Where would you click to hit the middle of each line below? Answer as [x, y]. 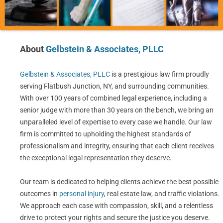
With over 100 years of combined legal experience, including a [113, 98]
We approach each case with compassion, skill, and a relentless [116, 206]
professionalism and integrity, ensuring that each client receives [117, 146]
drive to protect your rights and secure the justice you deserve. [115, 218]
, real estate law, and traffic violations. [162, 194]
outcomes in [40, 194]
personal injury [82, 194]
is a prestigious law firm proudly [160, 74]
